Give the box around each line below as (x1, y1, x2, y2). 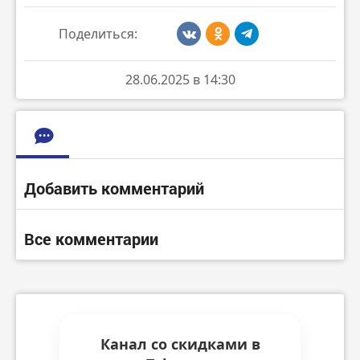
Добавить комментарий (24, 177, 204, 198)
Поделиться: (58, 24, 137, 43)
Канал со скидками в (100, 333, 260, 354)
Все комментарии (24, 227, 158, 249)
